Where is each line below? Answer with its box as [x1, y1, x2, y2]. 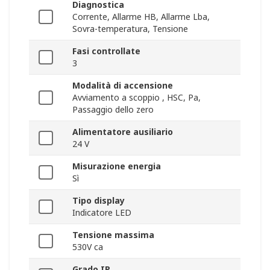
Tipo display [72, 195, 125, 207]
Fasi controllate [72, 45, 140, 57]
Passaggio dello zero [72, 104, 154, 116]
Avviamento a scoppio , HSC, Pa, [72, 92, 201, 104]
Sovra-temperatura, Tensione [72, 23, 188, 35]
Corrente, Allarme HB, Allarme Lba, [72, 11, 210, 23]
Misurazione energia [72, 160, 161, 172]
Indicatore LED [72, 207, 131, 219]
